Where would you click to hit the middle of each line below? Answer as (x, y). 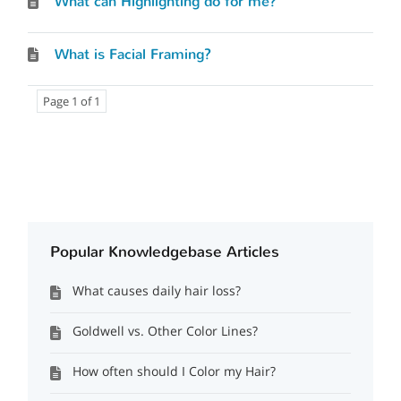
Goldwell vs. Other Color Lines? (166, 331)
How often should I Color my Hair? (175, 371)
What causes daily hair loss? (157, 290)
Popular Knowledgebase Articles (165, 252)
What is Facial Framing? (133, 54)
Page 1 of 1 (72, 101)
